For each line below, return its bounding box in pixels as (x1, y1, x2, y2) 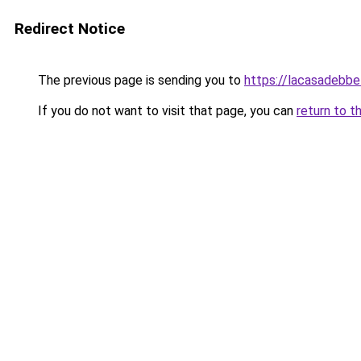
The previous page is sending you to (35, 73, 244, 88)
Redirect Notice (15, 19, 125, 38)
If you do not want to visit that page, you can (35, 103, 297, 118)
